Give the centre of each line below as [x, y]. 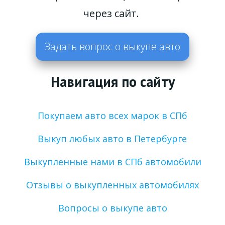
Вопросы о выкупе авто [113, 208]
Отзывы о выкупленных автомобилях [113, 185]
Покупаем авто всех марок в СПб [112, 115]
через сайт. [113, 13]
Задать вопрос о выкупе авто [113, 46]
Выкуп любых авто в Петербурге [113, 138]
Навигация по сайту [113, 81]
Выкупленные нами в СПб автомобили [113, 161]
